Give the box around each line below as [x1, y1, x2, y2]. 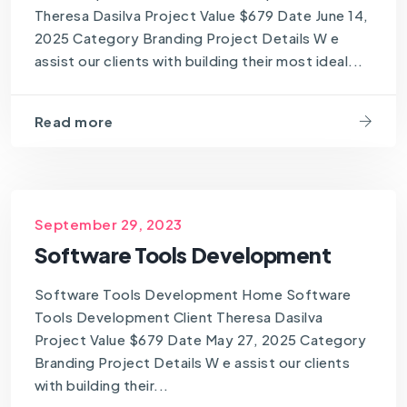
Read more [34, 113, 114, 131]
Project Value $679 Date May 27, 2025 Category [34, 331, 367, 349]
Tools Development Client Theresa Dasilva [34, 308, 323, 326]
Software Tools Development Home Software [34, 285, 352, 303]
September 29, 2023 [34, 215, 183, 233]
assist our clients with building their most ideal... [34, 51, 363, 69]
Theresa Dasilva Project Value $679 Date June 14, [34, 5, 369, 24]
